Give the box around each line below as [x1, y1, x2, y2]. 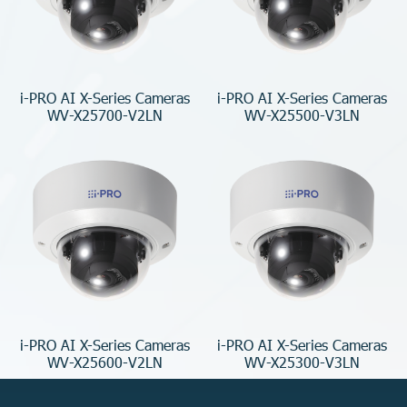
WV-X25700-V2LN [47, 104, 163, 124]
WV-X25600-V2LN [47, 352, 163, 372]
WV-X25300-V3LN [244, 352, 360, 372]
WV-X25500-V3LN [244, 104, 360, 124]
